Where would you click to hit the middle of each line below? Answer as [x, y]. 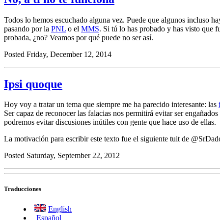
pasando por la [27, 28]
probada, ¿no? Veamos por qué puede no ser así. [79, 37]
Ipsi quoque [33, 84]
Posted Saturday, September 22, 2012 [62, 156]
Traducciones [23, 189]
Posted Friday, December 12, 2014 [58, 54]
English [60, 209]
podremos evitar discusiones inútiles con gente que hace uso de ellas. [110, 122]
